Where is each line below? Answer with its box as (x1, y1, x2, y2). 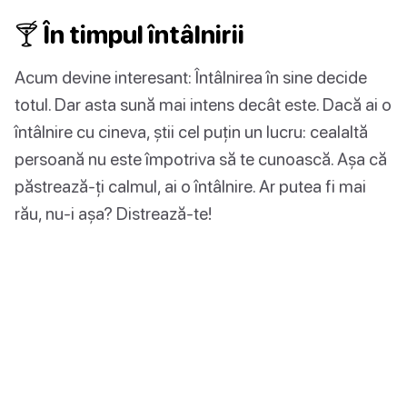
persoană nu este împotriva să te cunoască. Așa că (15, 147, 387, 169)
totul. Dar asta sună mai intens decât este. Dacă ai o (15, 93, 392, 114)
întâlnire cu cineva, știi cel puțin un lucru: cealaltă (15, 120, 368, 142)
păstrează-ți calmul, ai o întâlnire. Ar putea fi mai (15, 174, 366, 196)
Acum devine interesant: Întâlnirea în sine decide (15, 65, 367, 87)
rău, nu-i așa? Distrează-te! (15, 202, 212, 223)
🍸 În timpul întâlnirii (15, 19, 244, 49)
